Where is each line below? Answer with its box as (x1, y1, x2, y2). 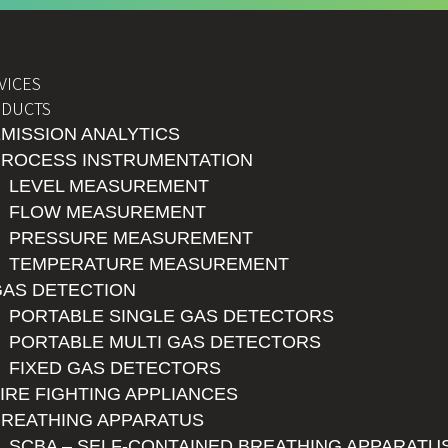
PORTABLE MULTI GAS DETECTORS (9, 332, 321, 352)
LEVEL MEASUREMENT (9, 176, 209, 196)
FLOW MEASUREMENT (9, 202, 206, 222)
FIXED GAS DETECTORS (9, 358, 221, 378)
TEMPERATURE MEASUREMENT (9, 254, 289, 274)
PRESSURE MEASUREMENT (9, 228, 253, 248)
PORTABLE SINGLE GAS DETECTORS (9, 306, 334, 326)
